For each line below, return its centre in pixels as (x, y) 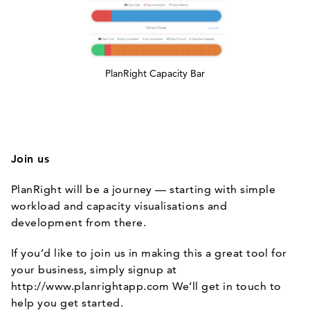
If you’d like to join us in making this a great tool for (149, 253)
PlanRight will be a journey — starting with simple (144, 189)
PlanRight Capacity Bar (155, 73)
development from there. (79, 222)
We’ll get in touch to (225, 286)
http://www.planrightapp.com (90, 286)
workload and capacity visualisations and (119, 206)
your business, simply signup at (94, 270)
